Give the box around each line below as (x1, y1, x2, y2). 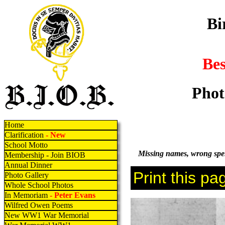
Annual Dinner (5, 161, 52, 169)
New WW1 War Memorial (5, 211, 89, 219)
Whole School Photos (5, 181, 73, 189)
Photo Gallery (5, 171, 49, 179)
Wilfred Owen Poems (5, 201, 73, 209)
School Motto (5, 141, 48, 149)
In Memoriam (5, 191, 48, 199)
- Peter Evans (48, 191, 95, 199)
